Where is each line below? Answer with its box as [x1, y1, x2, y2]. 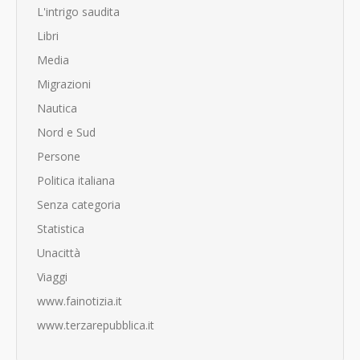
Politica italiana [37, 172, 115, 188]
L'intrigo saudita [37, 3, 120, 19]
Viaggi [37, 268, 67, 284]
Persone [37, 148, 80, 164]
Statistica [37, 220, 84, 236]
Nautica [37, 100, 77, 116]
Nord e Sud [37, 124, 96, 140]
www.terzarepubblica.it [37, 317, 154, 333]
